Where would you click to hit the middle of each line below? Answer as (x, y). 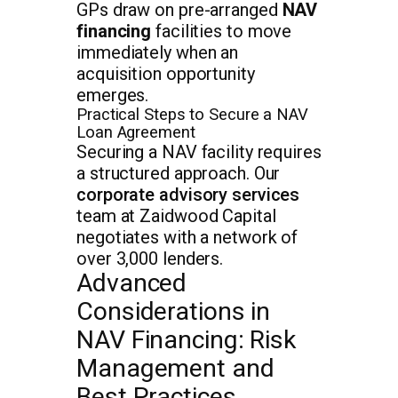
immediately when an (158, 53)
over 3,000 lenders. (150, 259)
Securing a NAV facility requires (199, 152)
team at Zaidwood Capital (176, 216)
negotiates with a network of (187, 238)
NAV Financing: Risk (187, 340)
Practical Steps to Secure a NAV (192, 115)
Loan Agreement (136, 133)
